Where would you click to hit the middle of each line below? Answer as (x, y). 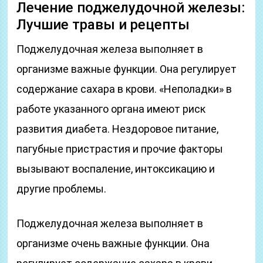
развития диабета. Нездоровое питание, (118, 129)
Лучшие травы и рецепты (103, 25)
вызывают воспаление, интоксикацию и (116, 169)
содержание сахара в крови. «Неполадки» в (124, 89)
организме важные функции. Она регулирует (127, 69)
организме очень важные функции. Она (113, 243)
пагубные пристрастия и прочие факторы (120, 149)
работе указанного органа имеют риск (111, 109)
